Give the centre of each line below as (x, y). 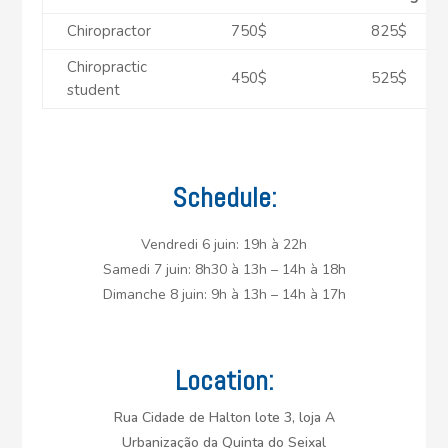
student (94, 89)
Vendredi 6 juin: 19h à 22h (224, 244)
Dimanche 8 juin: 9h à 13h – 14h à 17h (224, 294)
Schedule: (224, 197)
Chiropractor (111, 30)
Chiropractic (107, 66)
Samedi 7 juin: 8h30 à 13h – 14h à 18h (224, 269)
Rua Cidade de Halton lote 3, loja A (224, 417)
